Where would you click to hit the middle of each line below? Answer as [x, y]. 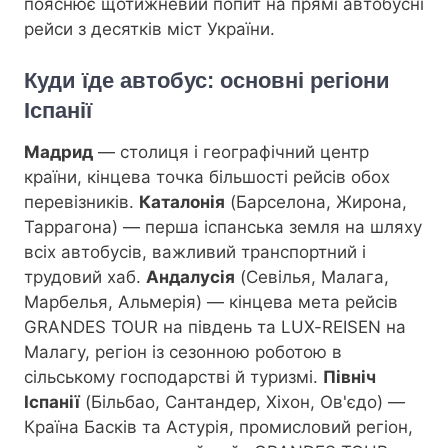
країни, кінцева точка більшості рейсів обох [207, 176]
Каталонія [182, 201]
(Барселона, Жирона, [316, 201]
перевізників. [81, 201]
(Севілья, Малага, [312, 276]
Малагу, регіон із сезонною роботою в [183, 351]
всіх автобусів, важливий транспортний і [195, 251]
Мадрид [58, 151]
